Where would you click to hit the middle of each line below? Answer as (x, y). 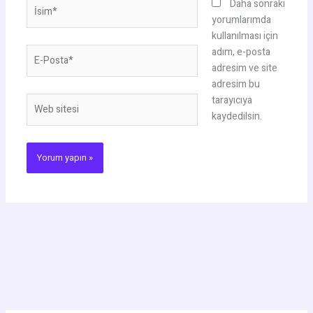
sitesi (37, 117)
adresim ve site (244, 68)
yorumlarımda (241, 20)
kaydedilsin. (236, 116)
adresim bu (235, 84)
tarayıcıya (232, 100)
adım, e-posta (241, 52)
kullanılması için (245, 36)
